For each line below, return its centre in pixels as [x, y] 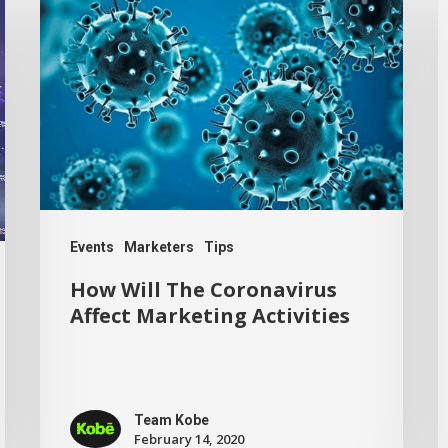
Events [92, 246]
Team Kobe [171, 420]
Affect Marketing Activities [210, 315]
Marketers [159, 246]
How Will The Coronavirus [204, 289]
